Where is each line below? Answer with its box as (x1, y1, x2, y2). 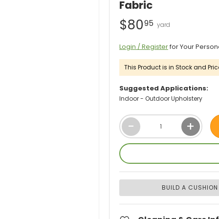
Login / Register (119, 42, 168, 52)
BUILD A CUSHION (162, 183, 218, 192)
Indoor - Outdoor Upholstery (119, 94, 202, 103)
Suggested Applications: (119, 84, 208, 93)
